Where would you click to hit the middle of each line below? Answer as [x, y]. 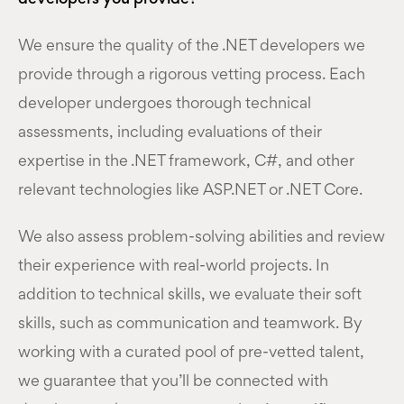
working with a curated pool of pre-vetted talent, [191, 353]
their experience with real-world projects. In [174, 266]
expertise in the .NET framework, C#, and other [186, 162]
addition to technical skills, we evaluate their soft [190, 295]
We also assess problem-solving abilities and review [202, 238]
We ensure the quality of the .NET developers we [192, 46]
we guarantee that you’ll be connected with [173, 382]
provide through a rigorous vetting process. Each [192, 75]
